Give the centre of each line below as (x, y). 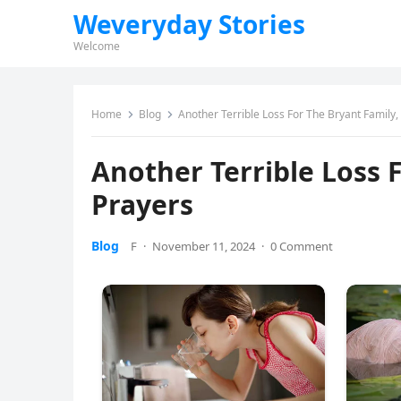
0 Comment (302, 246)
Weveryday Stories (189, 24)
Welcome (97, 46)
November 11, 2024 (204, 246)
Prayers (142, 205)
